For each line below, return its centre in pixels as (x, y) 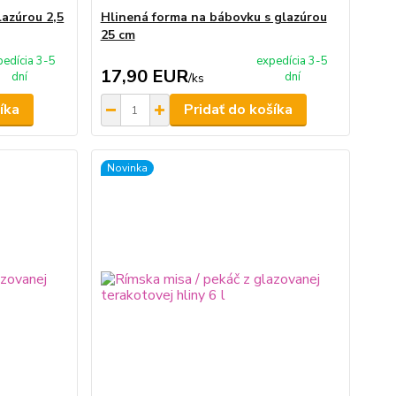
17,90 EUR (144, 76)
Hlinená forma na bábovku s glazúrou (213, 17)
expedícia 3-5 (293, 61)
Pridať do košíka (238, 110)
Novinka (127, 168)
